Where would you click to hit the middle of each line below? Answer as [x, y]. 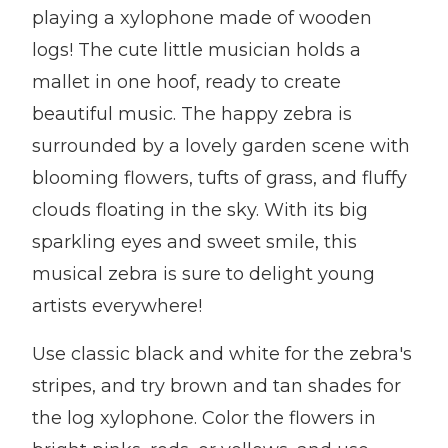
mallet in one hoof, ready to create [186, 82]
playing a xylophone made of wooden [202, 18]
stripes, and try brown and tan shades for [216, 386]
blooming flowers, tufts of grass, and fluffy [219, 178]
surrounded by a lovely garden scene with [221, 146]
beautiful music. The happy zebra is [192, 114]
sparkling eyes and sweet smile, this [194, 242]
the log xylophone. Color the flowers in [204, 418]
